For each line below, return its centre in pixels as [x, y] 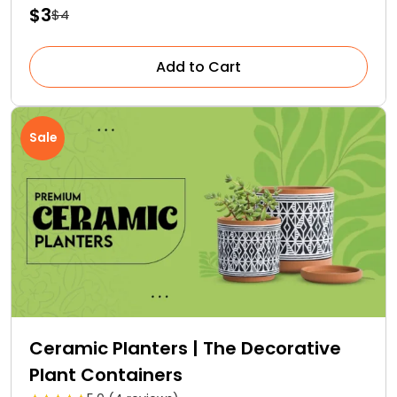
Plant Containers [106, 375]
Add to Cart [198, 66]
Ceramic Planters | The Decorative [185, 349]
